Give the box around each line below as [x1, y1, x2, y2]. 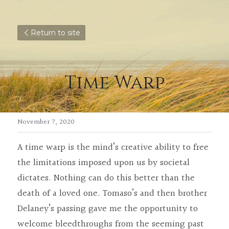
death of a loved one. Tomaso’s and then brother [17, 186, 207, 201]
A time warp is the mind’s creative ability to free [17, 140, 209, 155]
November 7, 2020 [17, 117, 75, 128]
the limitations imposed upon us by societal [17, 155, 190, 170]
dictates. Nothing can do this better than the [17, 171, 195, 186]
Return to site [31, 28, 80, 37]
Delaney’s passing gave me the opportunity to [17, 201, 198, 216]
